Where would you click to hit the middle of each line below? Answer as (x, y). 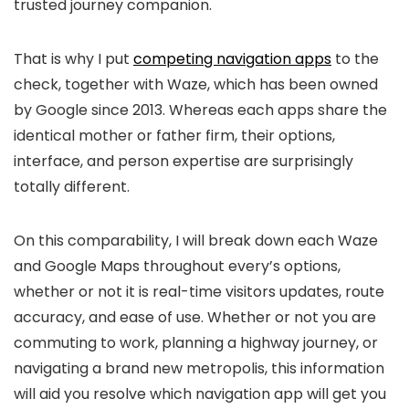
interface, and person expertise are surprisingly (184, 161)
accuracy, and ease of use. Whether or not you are (195, 317)
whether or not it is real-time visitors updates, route (199, 292)
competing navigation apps (232, 59)
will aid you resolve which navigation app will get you (200, 394)
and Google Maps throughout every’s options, (177, 266)
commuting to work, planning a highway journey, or (196, 343)
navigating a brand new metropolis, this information (199, 368)
